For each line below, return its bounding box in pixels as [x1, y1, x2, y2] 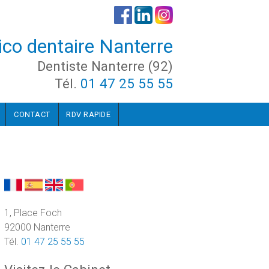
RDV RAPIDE [66, 110, 111, 119]
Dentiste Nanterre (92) [37, 58, 173, 74]
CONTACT [14, 110, 50, 119]
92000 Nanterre [4, 222, 70, 233]
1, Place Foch [4, 207, 62, 219]
